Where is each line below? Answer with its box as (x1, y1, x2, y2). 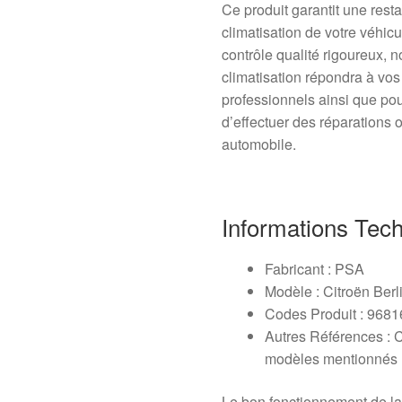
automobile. (222, 134, 297, 155)
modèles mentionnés (265, 348, 398, 370)
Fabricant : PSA (265, 258, 365, 280)
